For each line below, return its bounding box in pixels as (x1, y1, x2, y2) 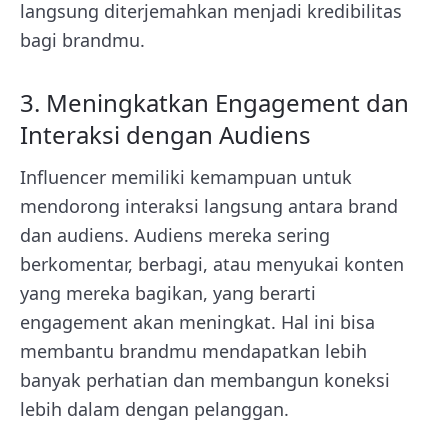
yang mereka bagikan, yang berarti (20, 280, 316, 305)
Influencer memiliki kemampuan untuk (20, 164, 352, 189)
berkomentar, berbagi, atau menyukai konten (20, 251, 404, 276)
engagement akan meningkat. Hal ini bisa (20, 309, 375, 334)
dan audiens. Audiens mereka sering (20, 222, 330, 247)
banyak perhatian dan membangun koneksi (20, 367, 390, 392)
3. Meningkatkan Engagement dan (20, 85, 409, 119)
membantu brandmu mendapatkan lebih (20, 338, 367, 363)
